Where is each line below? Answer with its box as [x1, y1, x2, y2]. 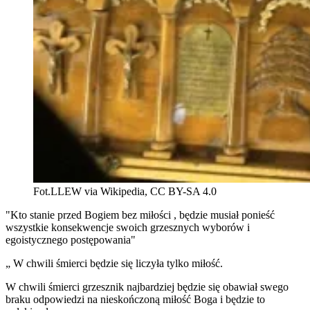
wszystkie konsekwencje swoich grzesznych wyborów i [6, 221, 250, 234]
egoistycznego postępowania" [6, 234, 136, 246]
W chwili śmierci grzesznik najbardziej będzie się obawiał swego [6, 281, 289, 293]
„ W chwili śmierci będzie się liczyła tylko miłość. [6, 257, 223, 270]
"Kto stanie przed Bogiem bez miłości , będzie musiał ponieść [6, 209, 275, 221]
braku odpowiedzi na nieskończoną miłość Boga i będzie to [6, 293, 265, 306]
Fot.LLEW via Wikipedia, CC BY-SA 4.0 [33, 185, 217, 198]
